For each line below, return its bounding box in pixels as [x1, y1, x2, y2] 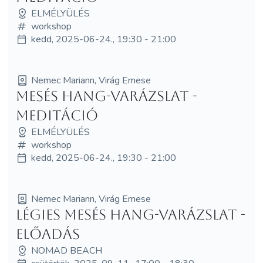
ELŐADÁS [15, 225, 80, 242]
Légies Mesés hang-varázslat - [15, 206, 245, 223]
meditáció [15, 107, 98, 124]
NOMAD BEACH [31, 244, 102, 257]
